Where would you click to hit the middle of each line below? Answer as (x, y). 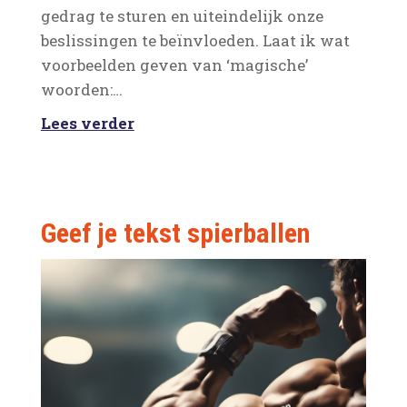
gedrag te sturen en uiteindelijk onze (182, 16)
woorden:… (81, 89)
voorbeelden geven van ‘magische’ (174, 65)
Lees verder (87, 123)
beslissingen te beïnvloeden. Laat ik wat (195, 40)
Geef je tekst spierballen (175, 233)
